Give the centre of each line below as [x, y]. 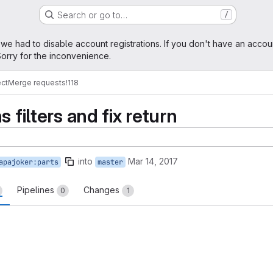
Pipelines [37, 190]
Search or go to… [92, 15]
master [110, 162]
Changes [103, 190]
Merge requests [37, 82]
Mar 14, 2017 [153, 161]
